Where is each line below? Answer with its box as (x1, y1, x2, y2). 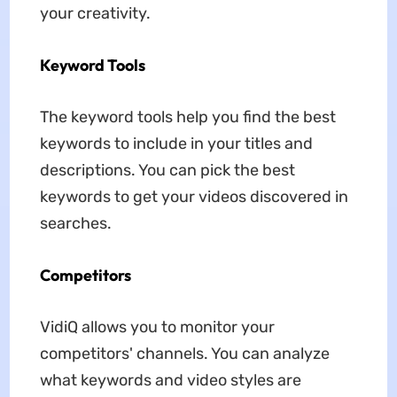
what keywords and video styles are (39, 370, 301, 391)
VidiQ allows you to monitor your (39, 317, 275, 338)
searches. (39, 214, 112, 234)
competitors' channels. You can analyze (39, 344, 330, 364)
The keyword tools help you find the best (39, 107, 336, 128)
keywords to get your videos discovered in (39, 187, 348, 207)
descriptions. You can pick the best (39, 160, 295, 181)
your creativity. (39, 4, 151, 24)
